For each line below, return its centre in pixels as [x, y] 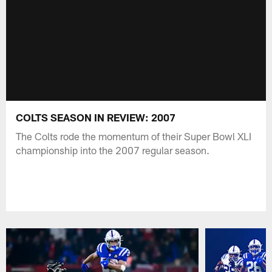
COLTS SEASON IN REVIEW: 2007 [96, 117]
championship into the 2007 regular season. [113, 150]
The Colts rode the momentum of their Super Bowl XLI [134, 136]
